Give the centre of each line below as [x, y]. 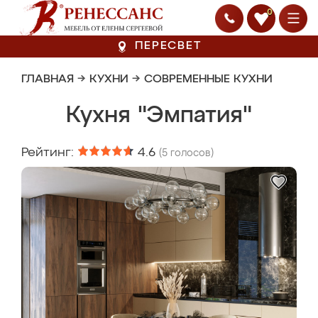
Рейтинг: [49, 153]
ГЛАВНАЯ [48, 79]
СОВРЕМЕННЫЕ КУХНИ [208, 79]
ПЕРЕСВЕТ [168, 46]
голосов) [191, 153]
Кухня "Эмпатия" [159, 116]
